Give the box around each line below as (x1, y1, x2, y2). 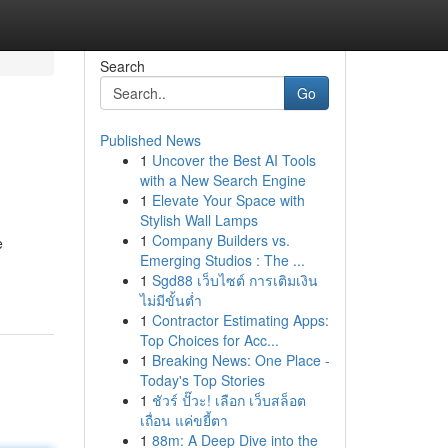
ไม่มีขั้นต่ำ (139, 290, 202, 310)
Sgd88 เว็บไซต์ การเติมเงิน (151, 270, 318, 290)
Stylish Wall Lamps (139, 210, 258, 230)
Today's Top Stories (139, 370, 265, 390)
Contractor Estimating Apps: (151, 310, 329, 330)
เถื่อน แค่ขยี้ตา (139, 410, 228, 430)
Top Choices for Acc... (139, 330, 279, 350)
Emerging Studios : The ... (139, 250, 305, 270)
